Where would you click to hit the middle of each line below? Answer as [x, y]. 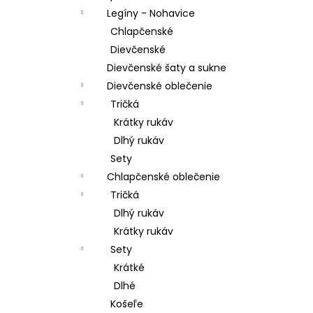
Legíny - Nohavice [151, 13]
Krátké [129, 268]
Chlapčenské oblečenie [163, 177]
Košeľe [127, 304]
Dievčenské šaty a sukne [167, 68]
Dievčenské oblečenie [160, 86]
